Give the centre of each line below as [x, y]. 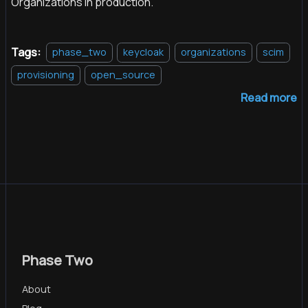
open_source [123, 75]
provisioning [46, 75]
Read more [269, 97]
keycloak [144, 52]
